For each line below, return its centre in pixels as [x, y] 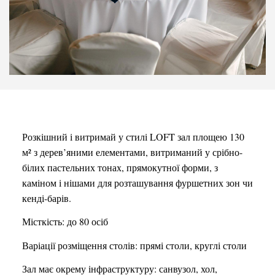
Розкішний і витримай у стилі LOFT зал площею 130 [133, 136]
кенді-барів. [47, 198]
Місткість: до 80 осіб [65, 222]
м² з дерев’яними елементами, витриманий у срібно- [132, 152]
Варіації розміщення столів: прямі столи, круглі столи [134, 245]
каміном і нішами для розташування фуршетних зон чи [137, 182]
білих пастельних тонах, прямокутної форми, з [120, 167]
